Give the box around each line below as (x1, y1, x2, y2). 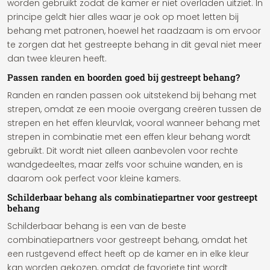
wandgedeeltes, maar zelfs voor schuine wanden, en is (7, 159, 243, 171)
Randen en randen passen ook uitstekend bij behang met (7, 89, 257, 101)
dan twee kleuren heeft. (7, 52, 107, 64)
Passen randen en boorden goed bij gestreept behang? (7, 71, 240, 83)
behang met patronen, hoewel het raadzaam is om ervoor (7, 25, 261, 37)
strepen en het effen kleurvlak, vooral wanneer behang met (7, 117, 260, 129)
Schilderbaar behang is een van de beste (7, 220, 186, 232)
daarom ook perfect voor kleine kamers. (7, 172, 181, 184)
